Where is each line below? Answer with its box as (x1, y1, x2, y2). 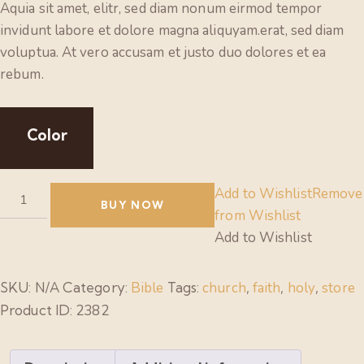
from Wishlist (214, 206, 301, 225)
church (202, 278, 246, 297)
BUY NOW (101, 197, 165, 211)
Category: (62, 278, 131, 296)
